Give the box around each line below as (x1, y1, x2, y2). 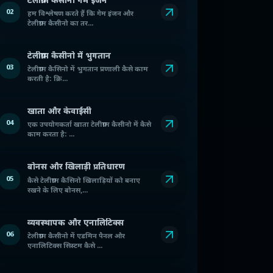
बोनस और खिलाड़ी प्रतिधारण (27, 162, 125, 174)
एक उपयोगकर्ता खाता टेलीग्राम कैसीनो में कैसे (27, 121, 151, 130)
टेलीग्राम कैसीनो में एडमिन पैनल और (27, 232, 125, 241)
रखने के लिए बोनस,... (27, 186, 88, 196)
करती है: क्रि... (27, 75, 68, 85)
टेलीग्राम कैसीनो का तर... (27, 19, 93, 29)
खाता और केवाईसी (27, 107, 91, 118)
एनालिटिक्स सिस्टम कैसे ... (27, 241, 102, 251)
